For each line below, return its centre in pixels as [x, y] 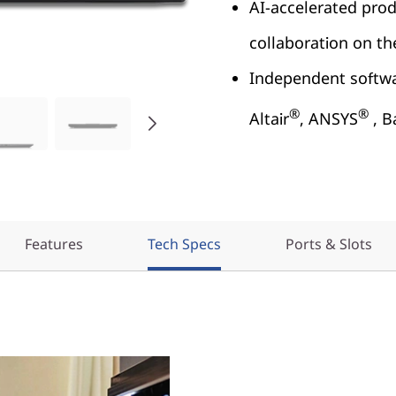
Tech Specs [184, 244]
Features [53, 244]
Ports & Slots [328, 244]
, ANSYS [329, 118]
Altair [269, 118]
